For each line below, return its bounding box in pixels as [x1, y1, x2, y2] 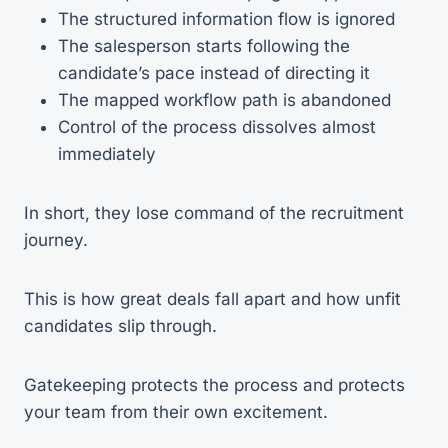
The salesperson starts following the [58, 35, 350, 56]
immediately [58, 143, 156, 164]
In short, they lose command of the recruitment [24, 202, 404, 223]
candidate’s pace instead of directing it [58, 62, 370, 83]
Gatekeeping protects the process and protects [24, 374, 405, 395]
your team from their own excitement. [24, 401, 328, 422]
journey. [24, 229, 88, 250]
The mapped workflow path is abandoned [58, 89, 391, 110]
